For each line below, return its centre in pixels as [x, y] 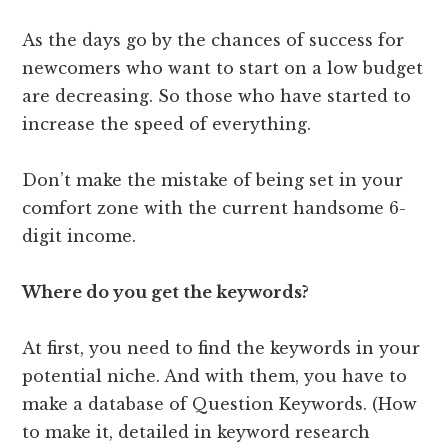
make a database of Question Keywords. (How [220, 404]
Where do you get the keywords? [166, 292]
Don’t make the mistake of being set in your [213, 180]
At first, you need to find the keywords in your [221, 348]
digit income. [79, 236]
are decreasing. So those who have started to [217, 96]
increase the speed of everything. [167, 124]
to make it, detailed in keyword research [196, 432]
